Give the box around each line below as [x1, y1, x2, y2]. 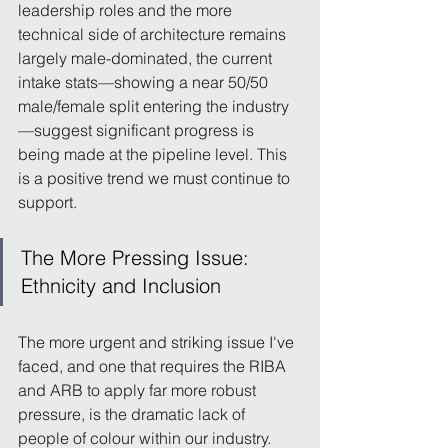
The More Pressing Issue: [21, 244, 255, 270]
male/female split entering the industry [18, 95, 289, 116]
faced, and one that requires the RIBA [18, 355, 290, 376]
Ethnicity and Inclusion [21, 272, 221, 298]
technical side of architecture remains [18, 23, 290, 44]
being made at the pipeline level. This [18, 143, 291, 164]
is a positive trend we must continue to [18, 167, 294, 188]
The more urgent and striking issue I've [18, 331, 298, 352]
